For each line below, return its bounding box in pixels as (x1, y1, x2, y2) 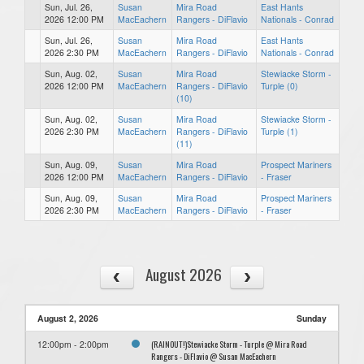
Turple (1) (261, 124, 298, 137)
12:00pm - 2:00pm (37, 337, 109, 350)
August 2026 (145, 262, 222, 286)
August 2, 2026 (37, 311, 98, 324)
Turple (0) (261, 79, 298, 92)
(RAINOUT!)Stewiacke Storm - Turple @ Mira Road (151, 336, 307, 350)
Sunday (297, 311, 327, 324)
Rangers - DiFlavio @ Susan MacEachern (151, 349, 276, 362)
